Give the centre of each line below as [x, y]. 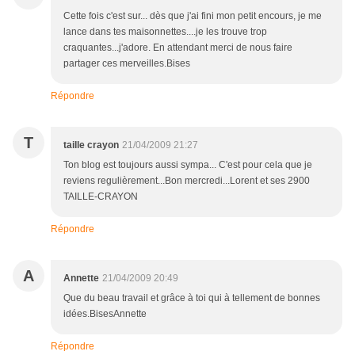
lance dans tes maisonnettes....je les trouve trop [165, 32]
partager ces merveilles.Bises [127, 64]
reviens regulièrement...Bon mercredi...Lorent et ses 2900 [187, 181]
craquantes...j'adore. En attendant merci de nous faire [178, 48]
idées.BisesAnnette [105, 314]
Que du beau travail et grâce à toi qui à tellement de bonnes [192, 298]
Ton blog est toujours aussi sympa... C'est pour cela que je [188, 165]
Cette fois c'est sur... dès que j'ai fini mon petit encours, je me [193, 16]
